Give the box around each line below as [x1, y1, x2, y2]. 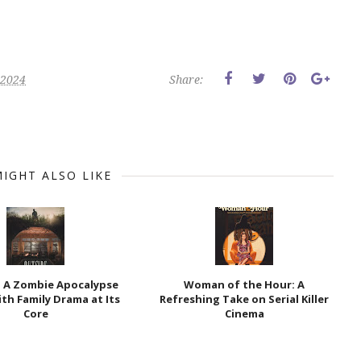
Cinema [224, 306, 264, 321]
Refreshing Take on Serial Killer [160, 292, 329, 306]
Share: [169, 72, 203, 87]
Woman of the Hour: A [184, 277, 305, 292]
